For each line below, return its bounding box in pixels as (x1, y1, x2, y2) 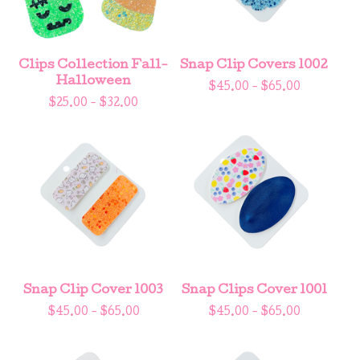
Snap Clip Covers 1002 (180, 59, 328, 72)
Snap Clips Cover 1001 (181, 284, 327, 297)
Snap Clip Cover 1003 (23, 284, 163, 297)
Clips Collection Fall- (18, 59, 168, 72)
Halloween (55, 75, 131, 88)
